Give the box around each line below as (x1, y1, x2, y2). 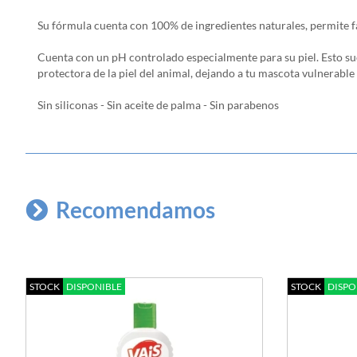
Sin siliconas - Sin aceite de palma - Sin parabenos (37, 98, 279, 112)
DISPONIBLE (66, 280, 122, 293)
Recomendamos (56, 196, 215, 224)
